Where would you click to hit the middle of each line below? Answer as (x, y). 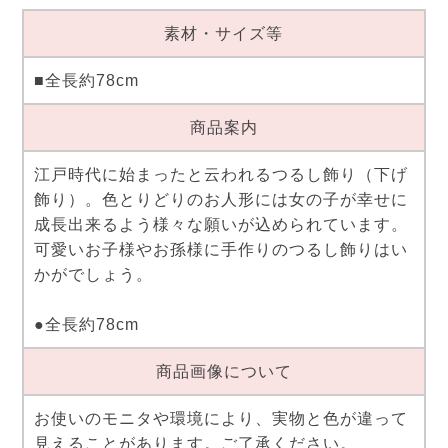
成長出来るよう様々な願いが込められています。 (220, 225)
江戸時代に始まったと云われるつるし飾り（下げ (220, 175)
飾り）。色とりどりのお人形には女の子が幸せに (220, 200)
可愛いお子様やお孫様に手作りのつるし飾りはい (220, 250)
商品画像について (223, 372)
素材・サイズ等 (224, 34)
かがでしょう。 (93, 275)
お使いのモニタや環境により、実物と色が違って (220, 419)
